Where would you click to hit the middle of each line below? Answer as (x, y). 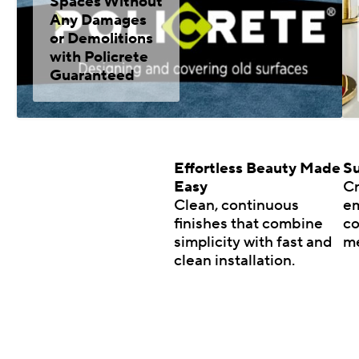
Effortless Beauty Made (258, 168)
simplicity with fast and (254, 242)
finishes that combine (249, 223)
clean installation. (235, 260)
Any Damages (98, 20)
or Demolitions (101, 39)
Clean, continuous (237, 205)
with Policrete (99, 57)
